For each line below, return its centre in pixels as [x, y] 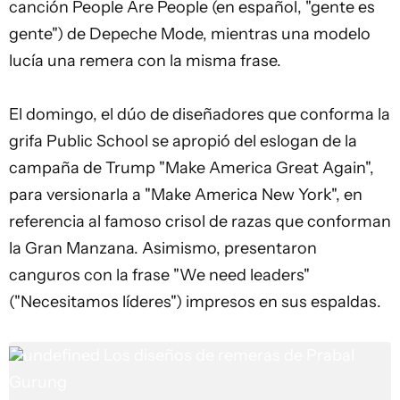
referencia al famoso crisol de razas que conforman [200, 221]
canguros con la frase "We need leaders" [159, 275]
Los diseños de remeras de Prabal [229, 355]
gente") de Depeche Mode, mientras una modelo [190, 34]
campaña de [57, 168]
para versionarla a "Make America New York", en [186, 195]
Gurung [38, 382]
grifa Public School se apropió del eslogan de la [183, 141]
